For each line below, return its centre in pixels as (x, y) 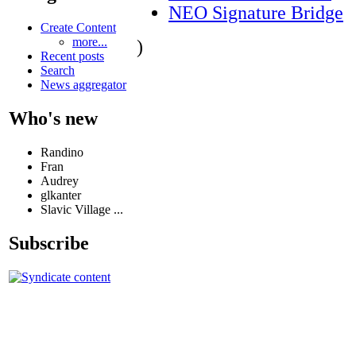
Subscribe (49, 243)
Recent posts (72, 56)
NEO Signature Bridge (256, 12)
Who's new (53, 118)
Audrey (60, 180)
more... (90, 42)
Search (58, 71)
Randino (62, 152)
